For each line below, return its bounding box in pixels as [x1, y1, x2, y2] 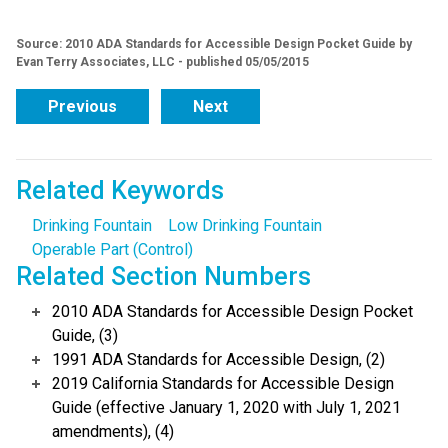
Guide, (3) [52, 326, 118, 346]
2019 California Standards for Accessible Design [52, 374, 394, 394]
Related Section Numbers [16, 262, 311, 292]
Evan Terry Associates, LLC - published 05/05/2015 [16, 55, 309, 70]
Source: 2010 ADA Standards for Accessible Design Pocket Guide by [16, 37, 412, 52]
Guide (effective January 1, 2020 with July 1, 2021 [52, 398, 401, 418]
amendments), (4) [52, 422, 174, 442]
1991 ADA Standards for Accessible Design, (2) [52, 350, 385, 370]
